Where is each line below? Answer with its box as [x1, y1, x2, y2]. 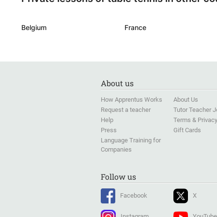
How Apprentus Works [101, 96, 162, 103]
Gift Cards [173, 126, 201, 134]
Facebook [120, 191, 147, 199]
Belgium [21, 23, 46, 31]
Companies [101, 146, 132, 153]
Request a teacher [101, 106, 151, 113]
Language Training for [101, 137, 161, 144]
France [124, 23, 147, 31]
